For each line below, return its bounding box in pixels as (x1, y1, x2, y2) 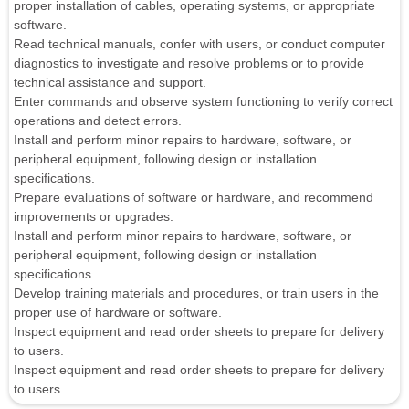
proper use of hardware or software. (14, 304, 222, 320)
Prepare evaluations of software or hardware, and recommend (14, 189, 373, 204)
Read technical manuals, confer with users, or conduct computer (14, 36, 385, 51)
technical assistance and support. (14, 74, 206, 89)
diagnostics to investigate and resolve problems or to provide (14, 55, 364, 70)
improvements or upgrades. (14, 208, 173, 224)
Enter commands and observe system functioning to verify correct (14, 93, 393, 109)
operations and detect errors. (14, 112, 182, 128)
